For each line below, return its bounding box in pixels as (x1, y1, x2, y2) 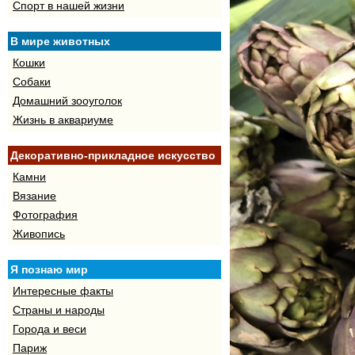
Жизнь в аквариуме (13, 113, 113, 126)
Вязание (13, 189, 56, 202)
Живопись (13, 227, 65, 240)
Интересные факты (13, 284, 113, 297)
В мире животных (10, 35, 110, 48)
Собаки (13, 75, 51, 88)
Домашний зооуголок (13, 94, 122, 107)
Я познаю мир (10, 263, 88, 276)
